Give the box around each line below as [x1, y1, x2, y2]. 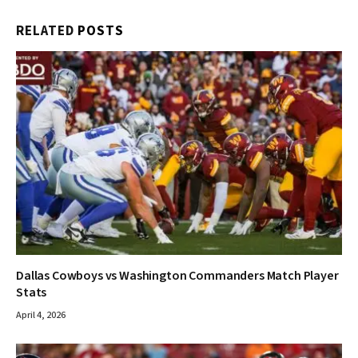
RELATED [16, 22, 78, 42]
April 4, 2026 [16, 308, 66, 323]
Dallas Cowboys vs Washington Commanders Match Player [16, 267, 339, 285]
